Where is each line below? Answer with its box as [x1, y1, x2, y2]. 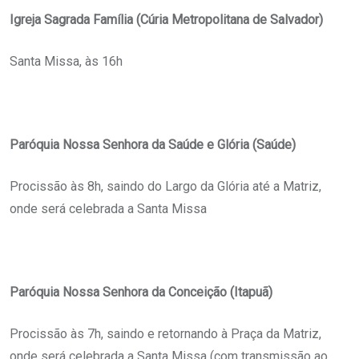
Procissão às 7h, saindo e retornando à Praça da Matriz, [10, 326, 321, 342]
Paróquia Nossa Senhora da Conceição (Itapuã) [10, 284, 272, 301]
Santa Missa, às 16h [10, 54, 123, 70]
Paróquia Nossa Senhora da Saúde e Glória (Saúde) [10, 137, 296, 153]
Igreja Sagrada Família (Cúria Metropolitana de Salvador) [10, 12, 323, 28]
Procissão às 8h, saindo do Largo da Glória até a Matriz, [10, 179, 321, 195]
